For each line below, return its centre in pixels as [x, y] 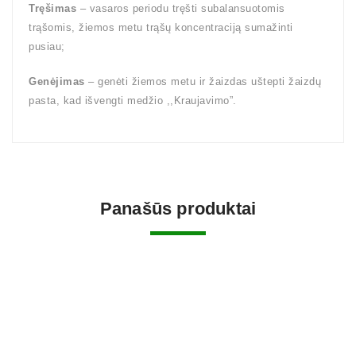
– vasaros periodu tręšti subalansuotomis [181, 8]
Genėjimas [57, 81]
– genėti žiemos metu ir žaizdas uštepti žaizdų [203, 81]
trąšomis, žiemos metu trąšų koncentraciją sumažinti [161, 27]
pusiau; [47, 46]
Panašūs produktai [178, 209]
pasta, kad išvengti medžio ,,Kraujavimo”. [133, 101]
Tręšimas [52, 8]
